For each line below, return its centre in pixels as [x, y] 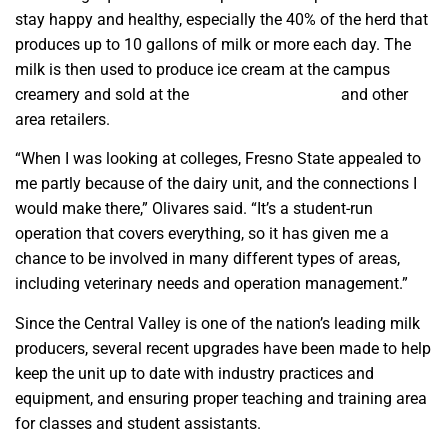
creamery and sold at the [104, 94]
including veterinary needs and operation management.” [211, 284]
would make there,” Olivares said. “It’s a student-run [194, 209]
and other [372, 94]
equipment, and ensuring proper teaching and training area [221, 398]
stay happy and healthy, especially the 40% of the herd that [221, 19]
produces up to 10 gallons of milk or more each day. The [213, 44]
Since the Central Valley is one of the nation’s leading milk [217, 323]
